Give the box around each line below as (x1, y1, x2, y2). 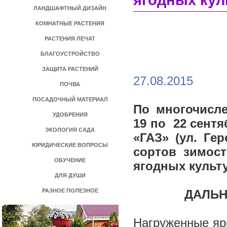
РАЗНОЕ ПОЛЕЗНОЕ (42, 187, 98, 194)
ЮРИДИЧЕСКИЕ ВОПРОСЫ (32, 142, 108, 148)
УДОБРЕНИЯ (52, 111, 88, 118)
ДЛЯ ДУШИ (54, 172, 86, 178)
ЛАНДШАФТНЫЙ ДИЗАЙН (33, 5, 106, 11)
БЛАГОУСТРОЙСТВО (40, 51, 100, 57)
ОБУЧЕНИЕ (54, 157, 86, 163)
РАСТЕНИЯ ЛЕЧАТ (45, 35, 95, 42)
